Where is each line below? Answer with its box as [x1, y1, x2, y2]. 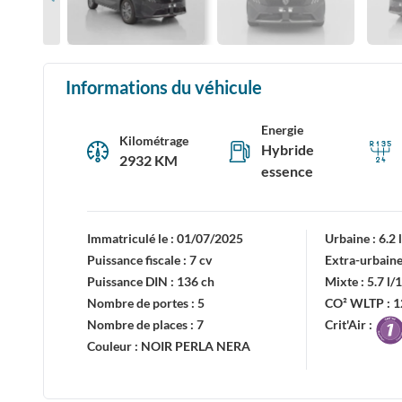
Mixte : [325, 274, 368, 289]
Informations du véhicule [66, 76, 262, 98]
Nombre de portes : [87, 295, 197, 310]
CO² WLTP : [325, 295, 394, 310]
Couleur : [87, 338, 141, 354]
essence [260, 162, 313, 179]
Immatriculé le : [87, 231, 177, 246]
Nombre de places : [87, 317, 197, 332]
